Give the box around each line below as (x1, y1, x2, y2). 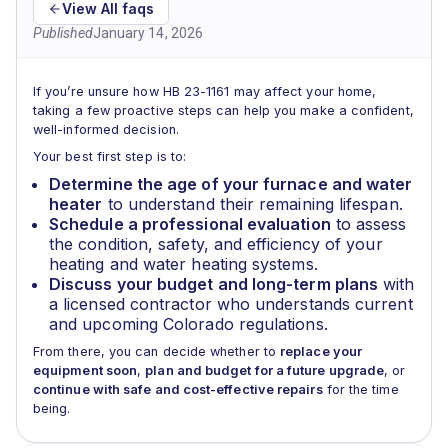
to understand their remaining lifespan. (102, 194, 403, 214)
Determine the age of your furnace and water (49, 174, 413, 194)
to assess (330, 214, 407, 234)
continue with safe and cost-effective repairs (33, 382, 323, 397)
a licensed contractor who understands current (49, 294, 413, 314)
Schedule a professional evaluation (49, 214, 331, 234)
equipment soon (33, 363, 138, 378)
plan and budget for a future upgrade (145, 363, 385, 378)
